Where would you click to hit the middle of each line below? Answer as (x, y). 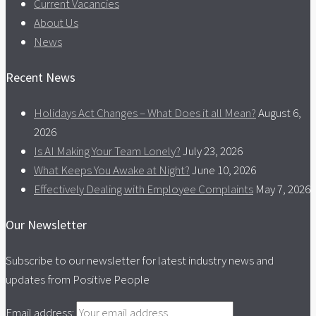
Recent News (41, 78)
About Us (56, 23)
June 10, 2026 (224, 170)
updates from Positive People (78, 280)
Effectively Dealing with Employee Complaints (144, 189)
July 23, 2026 (213, 151)
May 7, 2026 (283, 189)
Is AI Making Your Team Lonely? (107, 151)
